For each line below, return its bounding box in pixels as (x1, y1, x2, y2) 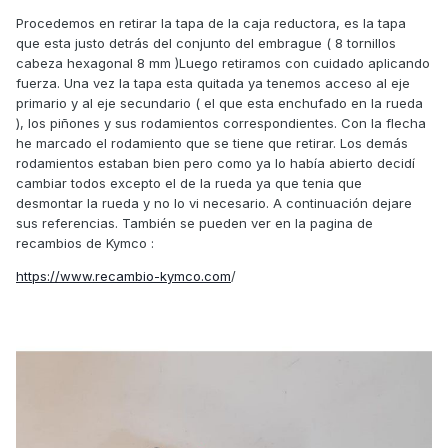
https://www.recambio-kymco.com (16, 268, 231, 285)
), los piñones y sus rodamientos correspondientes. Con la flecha (16, 115, 426, 132)
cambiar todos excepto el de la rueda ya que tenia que (16, 175, 362, 192)
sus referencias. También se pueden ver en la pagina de (16, 215, 373, 232)
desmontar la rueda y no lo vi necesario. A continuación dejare (16, 195, 412, 212)
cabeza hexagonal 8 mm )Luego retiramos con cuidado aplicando (16, 55, 430, 72)
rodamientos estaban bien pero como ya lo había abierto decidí (16, 155, 415, 172)
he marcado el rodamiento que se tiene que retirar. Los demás (16, 135, 408, 152)
